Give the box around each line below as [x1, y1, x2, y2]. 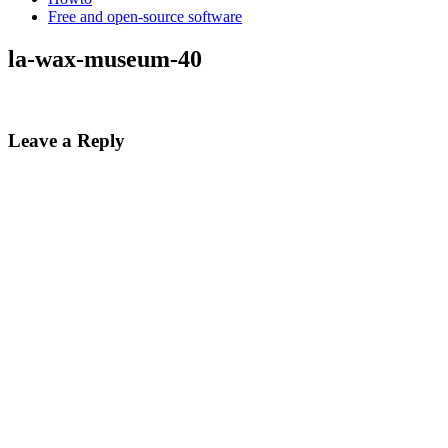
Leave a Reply [8, 129, 125, 151]
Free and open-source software [48, 8, 242, 25]
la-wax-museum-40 [8, 45, 202, 72]
